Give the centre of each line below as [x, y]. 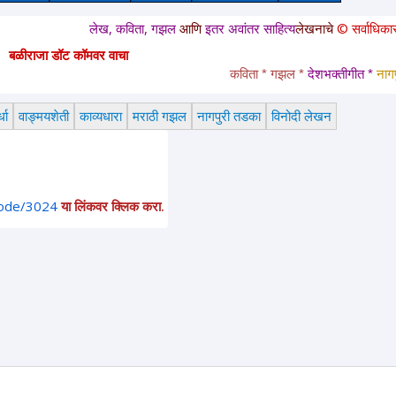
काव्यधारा [101, 116]
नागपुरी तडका [229, 116]
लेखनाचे [262, 28]
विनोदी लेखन [301, 116]
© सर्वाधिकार [313, 28]
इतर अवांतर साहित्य [196, 28]
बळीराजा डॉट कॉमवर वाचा [69, 54]
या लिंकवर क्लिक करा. [113, 206]
